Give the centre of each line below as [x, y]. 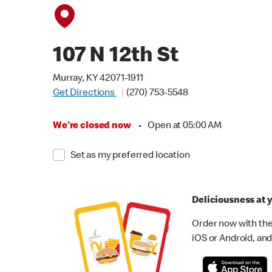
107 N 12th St [116, 57]
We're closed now [92, 126]
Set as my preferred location [130, 156]
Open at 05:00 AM [185, 126]
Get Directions [85, 93]
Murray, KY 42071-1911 [98, 79]
